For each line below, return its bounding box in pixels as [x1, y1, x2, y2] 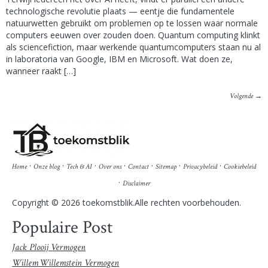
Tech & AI [66, 162, 92, 171]
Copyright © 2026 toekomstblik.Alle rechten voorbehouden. [12, 196, 241, 208]
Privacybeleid [183, 162, 217, 171]
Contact [128, 162, 149, 171]
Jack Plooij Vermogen [12, 241, 86, 254]
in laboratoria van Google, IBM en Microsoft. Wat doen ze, [6, 53, 233, 65]
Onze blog [33, 162, 60, 171]
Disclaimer [122, 178, 150, 188]
